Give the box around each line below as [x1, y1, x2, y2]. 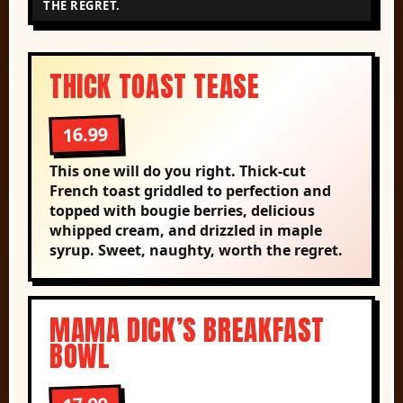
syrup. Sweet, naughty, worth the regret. [49, 239, 343, 260]
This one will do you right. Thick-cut [49, 160, 306, 181]
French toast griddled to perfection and [49, 180, 331, 201]
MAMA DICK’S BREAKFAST [49, 309, 326, 351]
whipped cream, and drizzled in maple [49, 219, 322, 240]
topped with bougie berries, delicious [49, 200, 315, 220]
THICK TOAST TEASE [49, 65, 260, 107]
